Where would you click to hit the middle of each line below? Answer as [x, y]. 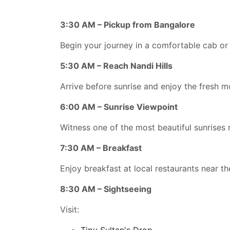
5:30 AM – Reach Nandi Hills [116, 65]
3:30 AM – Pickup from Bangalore [128, 24]
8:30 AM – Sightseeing [106, 189]
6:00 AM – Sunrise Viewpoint [119, 107]
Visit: [70, 209]
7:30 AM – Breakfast [101, 148]
